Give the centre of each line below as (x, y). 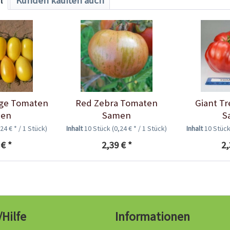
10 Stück (98, 128)
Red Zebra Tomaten (117, 103)
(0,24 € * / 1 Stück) (140, 128)
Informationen (152, 217)
